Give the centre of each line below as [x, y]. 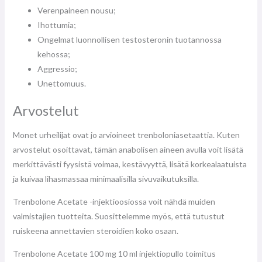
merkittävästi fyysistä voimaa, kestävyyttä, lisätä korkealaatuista [130, 164]
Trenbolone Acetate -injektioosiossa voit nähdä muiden [114, 202]
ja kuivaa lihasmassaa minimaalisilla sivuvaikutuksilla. [106, 179]
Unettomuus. [61, 84]
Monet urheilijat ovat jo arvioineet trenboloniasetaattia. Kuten [126, 135]
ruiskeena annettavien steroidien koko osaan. [95, 231]
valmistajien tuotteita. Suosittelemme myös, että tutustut [118, 216]
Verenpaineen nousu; [76, 11]
